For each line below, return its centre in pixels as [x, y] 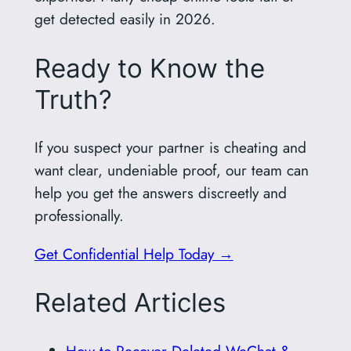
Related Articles [130, 303]
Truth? [73, 99]
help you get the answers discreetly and [160, 193]
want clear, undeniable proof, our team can [171, 170]
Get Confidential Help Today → [134, 253]
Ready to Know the [149, 68]
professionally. [79, 216]
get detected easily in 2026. [125, 18]
